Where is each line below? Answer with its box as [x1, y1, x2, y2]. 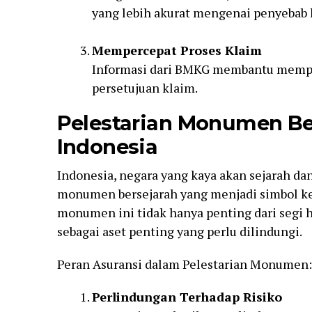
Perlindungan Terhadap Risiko [91, 288, 282, 306]
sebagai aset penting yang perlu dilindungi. [56, 223, 302, 240]
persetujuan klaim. [91, 79, 198, 97]
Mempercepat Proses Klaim [91, 42, 262, 59]
